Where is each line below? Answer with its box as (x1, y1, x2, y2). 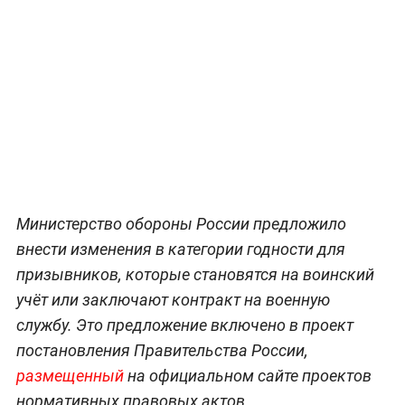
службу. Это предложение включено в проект (15, 315, 353, 334)
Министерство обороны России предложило (15, 213, 346, 233)
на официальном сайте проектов (123, 365, 372, 385)
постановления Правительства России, (15, 340, 308, 360)
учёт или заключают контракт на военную (15, 289, 330, 309)
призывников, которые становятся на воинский (15, 264, 374, 284)
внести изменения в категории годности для (15, 239, 345, 259)
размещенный (15, 365, 124, 385)
